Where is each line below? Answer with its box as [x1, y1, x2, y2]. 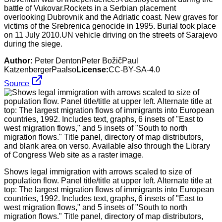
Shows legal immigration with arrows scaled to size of [4, 167, 191, 176]
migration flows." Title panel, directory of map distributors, [4, 212, 203, 221]
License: [76, 65, 109, 74]
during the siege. [4, 39, 62, 48]
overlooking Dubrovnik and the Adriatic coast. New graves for [4, 12, 218, 21]
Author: [4, 56, 33, 65]
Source [4, 79, 31, 88]
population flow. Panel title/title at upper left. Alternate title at [4, 176, 212, 185]
